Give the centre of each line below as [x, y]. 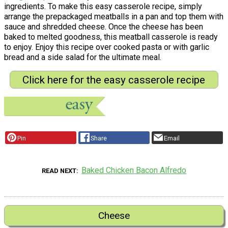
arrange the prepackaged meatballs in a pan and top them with [114, 16]
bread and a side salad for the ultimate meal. [83, 57]
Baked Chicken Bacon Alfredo [134, 170]
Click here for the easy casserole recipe [114, 80]
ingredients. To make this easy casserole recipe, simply [103, 6]
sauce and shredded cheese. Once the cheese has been [104, 26]
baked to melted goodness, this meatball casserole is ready [111, 37]
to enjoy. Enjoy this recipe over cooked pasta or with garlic [107, 47]
